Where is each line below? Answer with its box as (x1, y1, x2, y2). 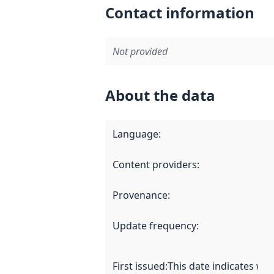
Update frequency (113, 218, 196, 232)
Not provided (113, 44, 168, 58)
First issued (113, 259, 165, 273)
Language (113, 127, 158, 141)
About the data (105, 84, 215, 105)
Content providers (113, 157, 197, 171)
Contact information (105, 2, 254, 23)
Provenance (113, 188, 168, 202)
